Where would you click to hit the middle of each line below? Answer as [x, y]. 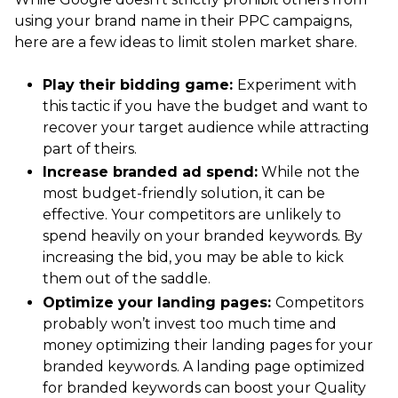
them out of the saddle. [127, 279]
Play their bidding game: [140, 84]
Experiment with [297, 84]
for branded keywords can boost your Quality [204, 387]
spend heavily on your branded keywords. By [203, 236]
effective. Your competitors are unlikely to [192, 215]
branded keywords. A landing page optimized [204, 366]
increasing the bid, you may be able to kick [193, 258]
